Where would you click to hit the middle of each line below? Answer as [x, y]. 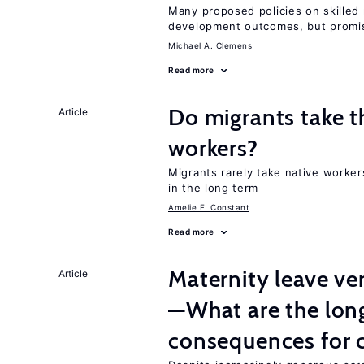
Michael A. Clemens [210, 45]
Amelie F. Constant [209, 207]
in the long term [214, 188]
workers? [213, 148]
